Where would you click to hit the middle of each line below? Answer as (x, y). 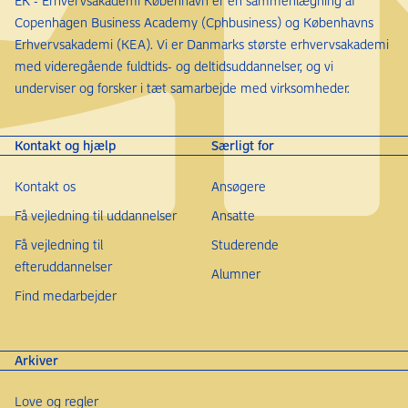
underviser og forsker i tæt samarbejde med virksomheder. (182, 88)
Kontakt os (45, 187)
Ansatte (233, 216)
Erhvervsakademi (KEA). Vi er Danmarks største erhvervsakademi (202, 45)
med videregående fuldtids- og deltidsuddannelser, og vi (174, 66)
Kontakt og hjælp (65, 146)
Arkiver (36, 361)
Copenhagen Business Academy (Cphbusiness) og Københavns (194, 23)
